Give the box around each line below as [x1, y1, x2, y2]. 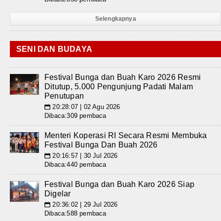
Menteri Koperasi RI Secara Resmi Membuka [44, 131, 207, 140]
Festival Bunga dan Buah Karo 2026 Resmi [44, 73, 201, 81]
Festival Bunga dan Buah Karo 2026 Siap [44, 180, 195, 188]
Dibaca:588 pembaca [44, 210, 107, 217]
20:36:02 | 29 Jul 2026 [50, 201, 118, 208]
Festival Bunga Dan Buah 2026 [44, 141, 158, 149]
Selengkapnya [95, 15, 136, 22]
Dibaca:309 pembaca [44, 112, 107, 119]
